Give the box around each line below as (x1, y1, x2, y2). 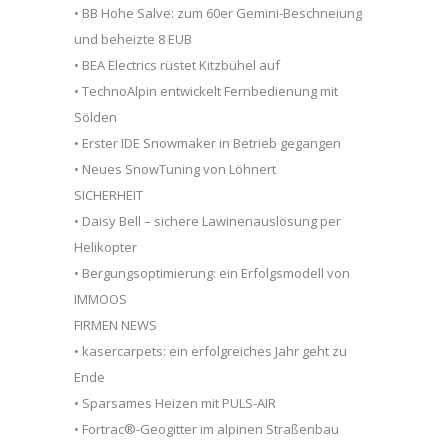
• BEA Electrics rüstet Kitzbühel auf (74, 55, 280, 74)
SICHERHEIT (74, 185, 143, 204)
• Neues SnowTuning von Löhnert (74, 159, 276, 178)
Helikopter (74, 237, 137, 256)
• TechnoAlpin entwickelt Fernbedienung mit (74, 81, 338, 100)
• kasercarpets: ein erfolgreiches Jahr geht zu (74, 341, 347, 360)
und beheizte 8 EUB (74, 29, 192, 48)
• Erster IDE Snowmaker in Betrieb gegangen (74, 133, 341, 152)
